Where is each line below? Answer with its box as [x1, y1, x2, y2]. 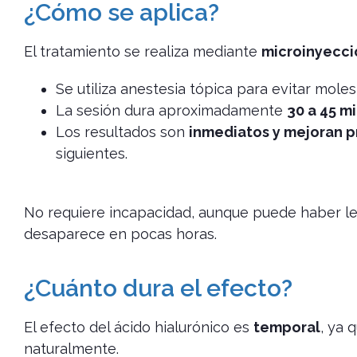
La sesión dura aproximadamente [56, 102, 287, 120]
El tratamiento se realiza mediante [24, 43, 261, 61]
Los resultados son [56, 124, 189, 141]
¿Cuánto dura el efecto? [24, 274, 292, 303]
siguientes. [56, 145, 127, 163]
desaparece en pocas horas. [24, 226, 217, 243]
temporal [253, 319, 320, 336]
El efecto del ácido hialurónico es [24, 319, 253, 336]
